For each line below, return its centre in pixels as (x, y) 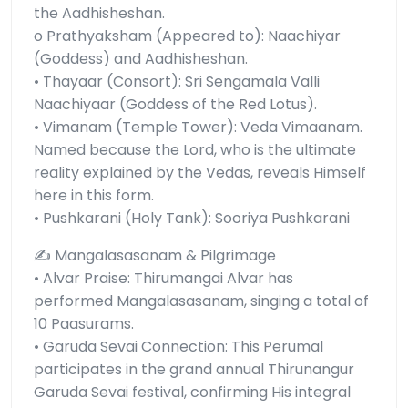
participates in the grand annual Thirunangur (194, 370)
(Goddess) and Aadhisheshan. (141, 59)
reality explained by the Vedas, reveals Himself (200, 173)
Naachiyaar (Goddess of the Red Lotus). (175, 105)
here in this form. (94, 196)
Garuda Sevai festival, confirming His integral (192, 393)
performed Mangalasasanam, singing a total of (201, 301)
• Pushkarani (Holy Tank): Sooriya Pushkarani (192, 219)
